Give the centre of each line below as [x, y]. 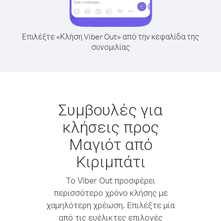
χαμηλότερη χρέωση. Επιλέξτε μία [110, 205]
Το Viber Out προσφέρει [110, 180]
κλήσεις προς [110, 127]
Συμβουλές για [110, 109]
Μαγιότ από [110, 144]
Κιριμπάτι [110, 161]
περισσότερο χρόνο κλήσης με [110, 193]
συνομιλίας [110, 47]
